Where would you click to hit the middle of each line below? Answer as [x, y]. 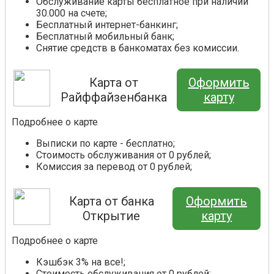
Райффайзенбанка [113, 98]
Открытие [111, 216]
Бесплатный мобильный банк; [105, 37]
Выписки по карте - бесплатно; [106, 144]
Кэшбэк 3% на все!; [81, 262]
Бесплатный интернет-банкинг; [107, 25]
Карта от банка [111, 202]
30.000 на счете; [72, 13]
